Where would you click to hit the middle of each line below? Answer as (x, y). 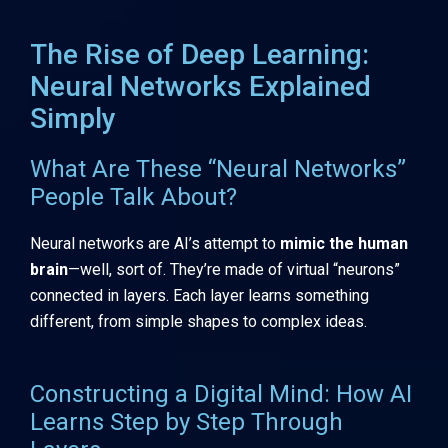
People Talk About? (133, 196)
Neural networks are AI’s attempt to (155, 243)
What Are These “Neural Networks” (218, 168)
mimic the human (344, 243)
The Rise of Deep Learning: (199, 54)
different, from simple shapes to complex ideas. (198, 321)
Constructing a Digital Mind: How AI (221, 394)
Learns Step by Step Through (186, 422)
